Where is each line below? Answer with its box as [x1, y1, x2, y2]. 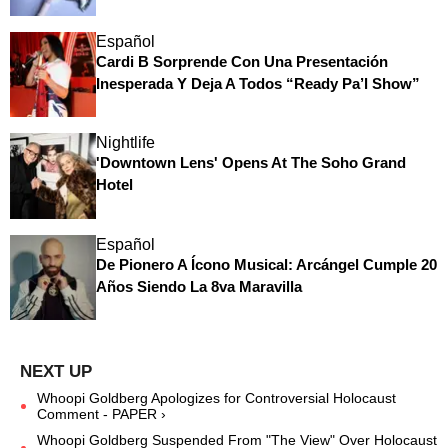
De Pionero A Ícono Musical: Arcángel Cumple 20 [95, 255, 437, 273]
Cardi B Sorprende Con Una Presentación [95, 52, 388, 70]
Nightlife [95, 134, 155, 152]
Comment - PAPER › [37, 406, 166, 423]
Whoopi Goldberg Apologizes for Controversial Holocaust [37, 390, 396, 407]
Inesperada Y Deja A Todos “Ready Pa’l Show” [95, 74, 420, 92]
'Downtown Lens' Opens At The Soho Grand [95, 154, 406, 172]
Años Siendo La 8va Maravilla [95, 277, 302, 295]
